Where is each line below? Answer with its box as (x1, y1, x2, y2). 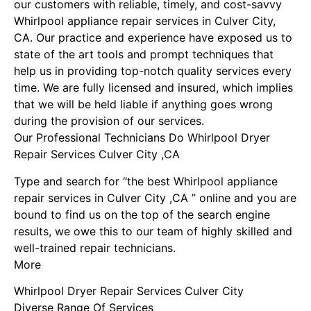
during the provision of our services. (14, 114, 204, 128)
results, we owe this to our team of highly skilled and (14, 224, 292, 238)
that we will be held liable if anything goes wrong (14, 97, 273, 112)
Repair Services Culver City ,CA (14, 147, 180, 162)
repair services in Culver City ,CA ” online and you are (14, 190, 296, 205)
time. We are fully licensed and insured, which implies (14, 81, 293, 95)
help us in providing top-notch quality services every (14, 64, 292, 78)
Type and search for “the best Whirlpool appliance (14, 174, 278, 188)
